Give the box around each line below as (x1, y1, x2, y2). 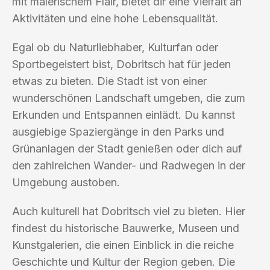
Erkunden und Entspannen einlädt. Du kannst (12, 108, 235, 121)
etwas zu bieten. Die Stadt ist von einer (12, 74, 207, 87)
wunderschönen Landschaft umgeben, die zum (12, 91, 245, 104)
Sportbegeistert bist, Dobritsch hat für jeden (12, 57, 231, 71)
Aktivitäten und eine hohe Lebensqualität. (12, 11, 218, 25)
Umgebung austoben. (12, 175, 120, 189)
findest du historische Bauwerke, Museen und (12, 221, 239, 234)
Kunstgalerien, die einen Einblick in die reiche (12, 238, 234, 251)
